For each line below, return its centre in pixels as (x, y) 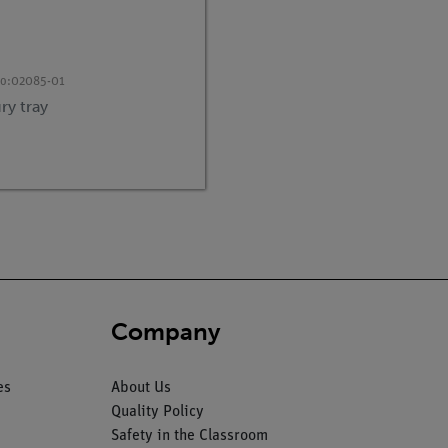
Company (165, 331)
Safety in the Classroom (189, 435)
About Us (140, 387)
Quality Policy (157, 411)
